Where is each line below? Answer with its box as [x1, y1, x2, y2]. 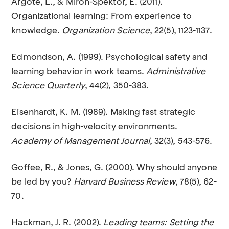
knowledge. [11, 27, 62, 35]
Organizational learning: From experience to [11, 12, 192, 21]
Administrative [146, 67, 206, 76]
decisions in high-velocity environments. [11, 123, 177, 131]
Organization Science [62, 27, 150, 35]
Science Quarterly [11, 82, 85, 90]
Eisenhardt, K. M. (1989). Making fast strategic [11, 108, 196, 117]
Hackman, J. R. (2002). [11, 219, 104, 227]
